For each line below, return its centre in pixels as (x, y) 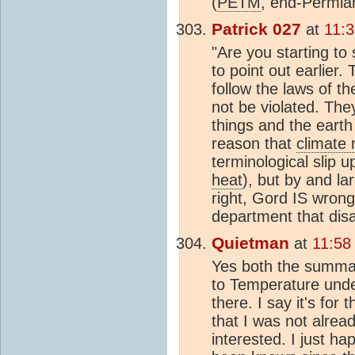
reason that (254, 144)
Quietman (250, 244)
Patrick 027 (256, 30)
